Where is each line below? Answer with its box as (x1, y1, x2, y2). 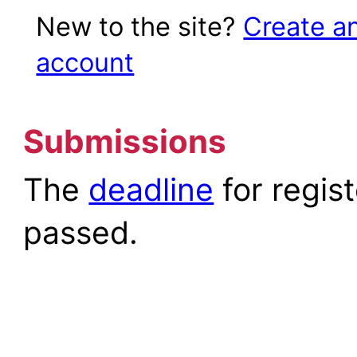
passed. (23, 213, 139, 251)
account (36, 45, 135, 78)
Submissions (23, 121, 227, 161)
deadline (88, 170, 214, 208)
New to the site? (36, 10, 244, 42)
